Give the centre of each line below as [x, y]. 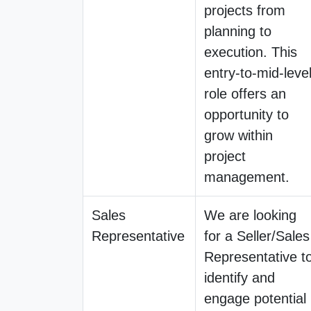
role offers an [245, 93]
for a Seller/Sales [257, 236]
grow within [238, 135]
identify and [239, 277]
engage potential [255, 298]
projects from [245, 10]
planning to [238, 31]
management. [247, 177]
